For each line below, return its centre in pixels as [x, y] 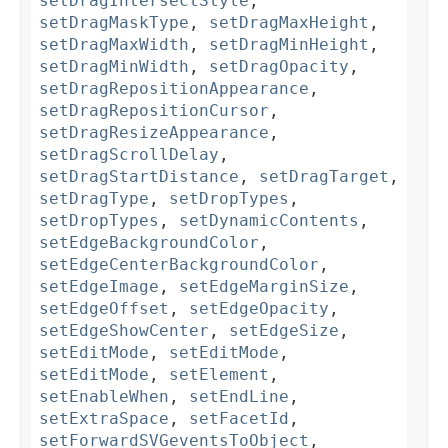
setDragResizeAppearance [154, 133]
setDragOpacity [279, 67]
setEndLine [239, 397]
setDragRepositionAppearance [174, 89]
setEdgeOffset [104, 309]
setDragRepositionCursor [154, 111]
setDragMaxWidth [114, 45]
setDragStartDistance [139, 177]
